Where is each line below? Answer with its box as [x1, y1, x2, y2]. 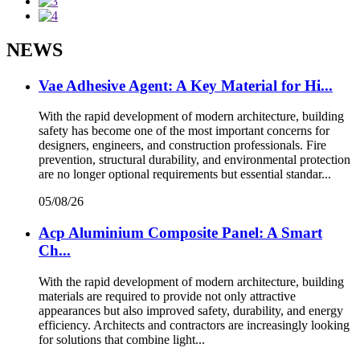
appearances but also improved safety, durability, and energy [39, 303, 343, 317]
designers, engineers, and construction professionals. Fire [39, 138, 326, 153]
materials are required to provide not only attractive [39, 288, 296, 303]
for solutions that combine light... [39, 332, 205, 346]
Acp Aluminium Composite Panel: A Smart [39, 223, 322, 241]
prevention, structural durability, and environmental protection [39, 153, 350, 167]
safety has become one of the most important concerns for [39, 124, 329, 138]
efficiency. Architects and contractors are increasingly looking [39, 317, 350, 332]
